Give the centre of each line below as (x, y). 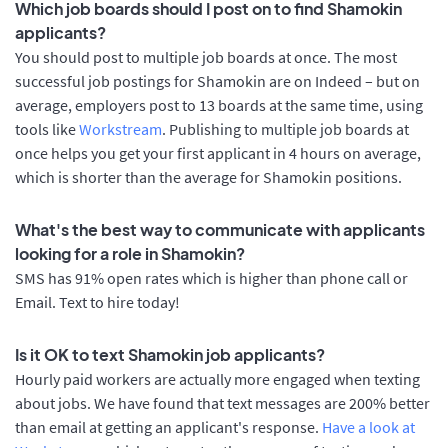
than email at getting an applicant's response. (168, 426)
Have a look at (368, 426)
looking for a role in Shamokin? (130, 253)
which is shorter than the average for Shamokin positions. (208, 176)
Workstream (120, 128)
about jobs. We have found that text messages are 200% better (222, 402)
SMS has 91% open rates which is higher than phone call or (211, 277)
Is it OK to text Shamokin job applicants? (170, 354)
